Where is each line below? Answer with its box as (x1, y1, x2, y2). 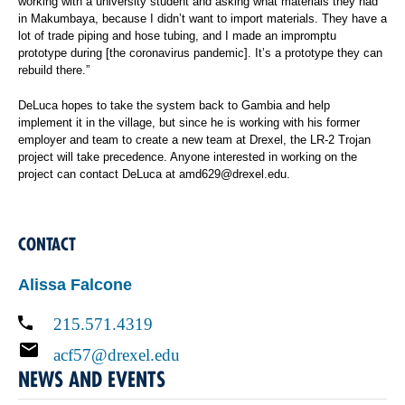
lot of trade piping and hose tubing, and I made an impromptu (18, 28, 336, 42)
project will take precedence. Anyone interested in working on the (18, 149, 357, 164)
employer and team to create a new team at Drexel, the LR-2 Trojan (18, 132, 371, 146)
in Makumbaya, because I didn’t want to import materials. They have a (18, 11, 387, 25)
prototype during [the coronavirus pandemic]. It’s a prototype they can (18, 45, 382, 60)
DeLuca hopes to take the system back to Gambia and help (18, 98, 330, 112)
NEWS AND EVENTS (18, 365, 165, 392)
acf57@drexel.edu (52, 345, 180, 363)
